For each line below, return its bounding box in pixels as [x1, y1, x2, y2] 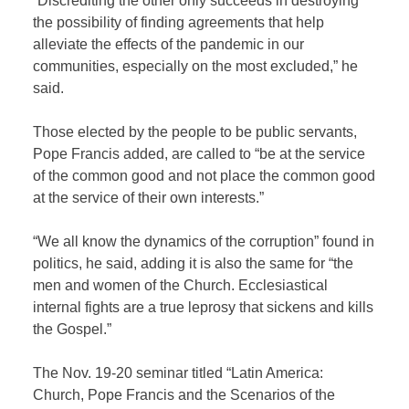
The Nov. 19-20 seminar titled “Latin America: [33, 364, 324, 381]
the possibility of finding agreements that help [33, 14, 325, 30]
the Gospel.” [33, 320, 112, 337]
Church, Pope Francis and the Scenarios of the [33, 386, 336, 403]
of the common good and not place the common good [33, 167, 376, 184]
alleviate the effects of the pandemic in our [33, 36, 305, 52]
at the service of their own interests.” [33, 189, 265, 205]
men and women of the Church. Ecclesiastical [33, 277, 329, 293]
